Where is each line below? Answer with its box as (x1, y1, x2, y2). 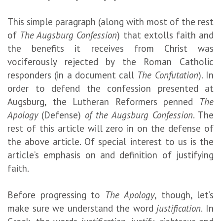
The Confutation (137, 69, 198, 81)
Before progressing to (7, 188, 105, 201)
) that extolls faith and (117, 29, 214, 41)
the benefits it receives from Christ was (7, 42, 214, 54)
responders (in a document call (7, 69, 138, 81)
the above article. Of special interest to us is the (7, 135, 214, 147)
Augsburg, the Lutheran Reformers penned (7, 95, 199, 108)
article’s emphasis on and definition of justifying (7, 148, 214, 161)
